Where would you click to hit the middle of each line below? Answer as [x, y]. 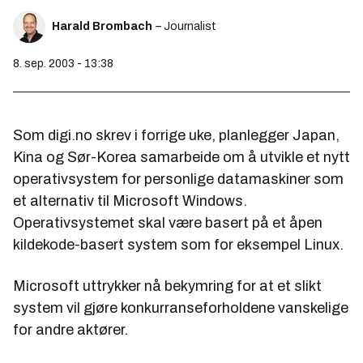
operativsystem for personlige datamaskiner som [178, 179]
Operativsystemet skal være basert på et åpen [168, 223]
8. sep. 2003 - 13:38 [63, 64]
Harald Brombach [102, 26]
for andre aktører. [70, 330]
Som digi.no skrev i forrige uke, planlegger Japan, [176, 135]
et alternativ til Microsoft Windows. [130, 201]
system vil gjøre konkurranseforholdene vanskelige [181, 308]
